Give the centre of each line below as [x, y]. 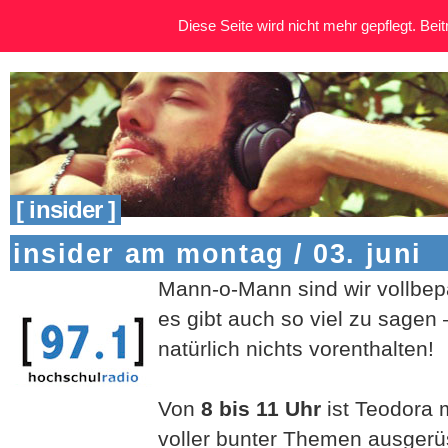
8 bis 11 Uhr [264, 408]
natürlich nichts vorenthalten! [296, 348]
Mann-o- [198, 288]
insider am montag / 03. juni [217, 253]
